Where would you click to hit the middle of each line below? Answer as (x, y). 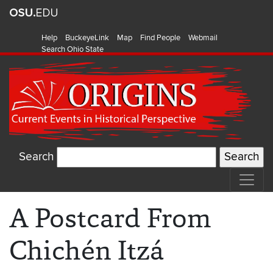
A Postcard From (110, 218)
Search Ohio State (73, 49)
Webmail (203, 38)
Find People (160, 38)
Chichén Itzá (87, 250)
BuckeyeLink (87, 38)
